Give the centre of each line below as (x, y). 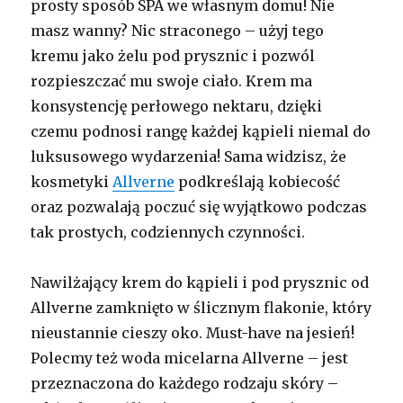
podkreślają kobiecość (258, 182)
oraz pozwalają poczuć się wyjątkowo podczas (199, 207)
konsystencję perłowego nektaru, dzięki (177, 107)
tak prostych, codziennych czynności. (168, 233)
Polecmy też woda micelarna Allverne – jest (190, 358)
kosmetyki (72, 182)
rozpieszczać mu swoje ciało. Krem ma (172, 81)
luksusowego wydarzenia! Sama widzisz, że (189, 157)
